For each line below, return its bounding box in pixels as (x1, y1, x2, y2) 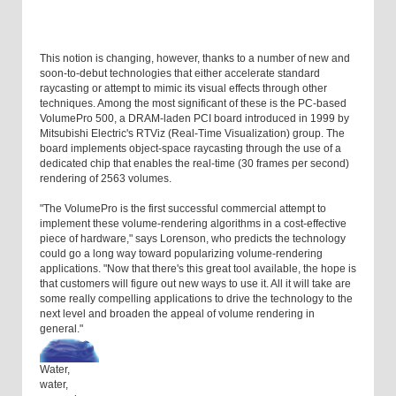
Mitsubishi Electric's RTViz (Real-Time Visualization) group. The (40, 127, 345, 141)
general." (40, 323, 83, 336)
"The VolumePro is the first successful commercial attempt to (40, 202, 326, 216)
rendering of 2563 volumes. (40, 172, 171, 186)
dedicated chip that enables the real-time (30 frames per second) (40, 157, 349, 171)
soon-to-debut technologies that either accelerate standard (40, 67, 320, 80)
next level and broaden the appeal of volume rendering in (40, 308, 315, 321)
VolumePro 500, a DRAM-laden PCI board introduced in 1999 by (40, 112, 349, 126)
